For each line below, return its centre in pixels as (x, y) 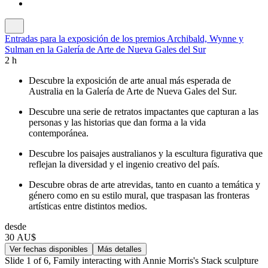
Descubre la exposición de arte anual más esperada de (130, 80)
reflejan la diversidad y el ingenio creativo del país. (124, 164)
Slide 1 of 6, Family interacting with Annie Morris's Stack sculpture (132, 260)
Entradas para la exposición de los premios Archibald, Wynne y (124, 38)
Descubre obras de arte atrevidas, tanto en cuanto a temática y (144, 184)
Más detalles (120, 249)
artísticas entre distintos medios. (88, 206)
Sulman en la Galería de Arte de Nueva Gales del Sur (105, 49)
